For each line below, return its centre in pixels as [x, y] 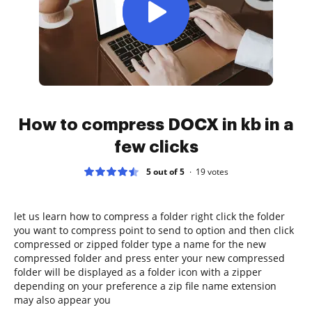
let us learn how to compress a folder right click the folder [149, 216]
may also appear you [62, 299]
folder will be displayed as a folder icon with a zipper [138, 272]
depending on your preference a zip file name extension [145, 286]
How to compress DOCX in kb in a [156, 124]
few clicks [156, 147]
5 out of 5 [165, 171]
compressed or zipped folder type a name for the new [140, 244]
